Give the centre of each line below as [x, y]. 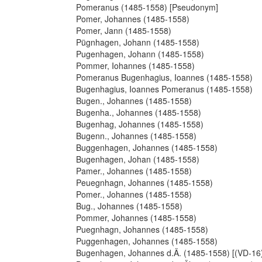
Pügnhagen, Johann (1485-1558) [138, 42]
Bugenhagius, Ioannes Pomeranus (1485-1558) [164, 89]
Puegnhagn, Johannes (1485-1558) [142, 229]
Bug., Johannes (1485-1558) [129, 206]
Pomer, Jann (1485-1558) [124, 30]
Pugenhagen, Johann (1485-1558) [140, 54]
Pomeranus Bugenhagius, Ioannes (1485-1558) [164, 77]
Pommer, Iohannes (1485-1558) [135, 65]
